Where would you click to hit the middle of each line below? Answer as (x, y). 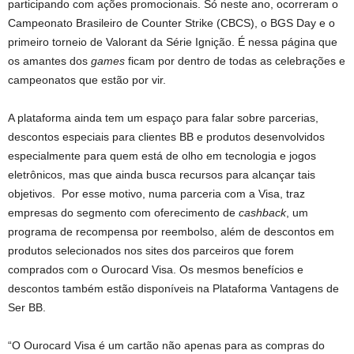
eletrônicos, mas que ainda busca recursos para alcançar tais (162, 174)
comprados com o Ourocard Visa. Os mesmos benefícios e (156, 269)
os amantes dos (49, 60)
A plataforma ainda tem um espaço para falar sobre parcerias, (163, 117)
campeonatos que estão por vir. (87, 79)
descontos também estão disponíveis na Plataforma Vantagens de (173, 288)
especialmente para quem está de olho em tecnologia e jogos (162, 155)
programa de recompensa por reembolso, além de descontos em (171, 231)
